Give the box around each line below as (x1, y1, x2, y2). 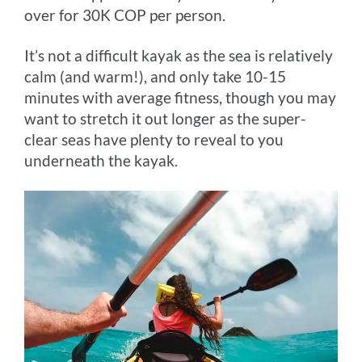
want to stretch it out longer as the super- (24, 108, 307, 128)
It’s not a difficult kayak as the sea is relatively (24, 45, 334, 65)
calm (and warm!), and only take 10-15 (24, 66, 287, 86)
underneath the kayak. (24, 150, 179, 170)
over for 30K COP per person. (24, 5, 226, 24)
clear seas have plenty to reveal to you (24, 129, 284, 149)
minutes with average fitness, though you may (24, 87, 337, 107)
